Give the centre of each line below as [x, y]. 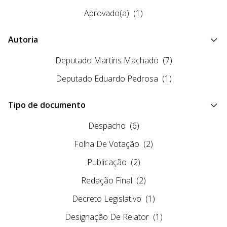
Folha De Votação [107, 144]
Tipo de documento [47, 105]
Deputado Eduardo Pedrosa [107, 79]
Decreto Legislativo [107, 199]
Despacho [107, 126]
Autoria [23, 40]
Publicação [107, 162]
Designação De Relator [107, 217]
